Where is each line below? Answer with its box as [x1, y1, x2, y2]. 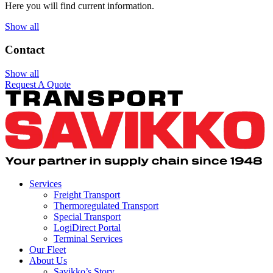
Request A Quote [5, 79, 71, 90]
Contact [5, 43, 44, 57]
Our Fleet [29, 244, 66, 255]
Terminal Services [54, 233, 122, 244]
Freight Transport [54, 190, 120, 200]
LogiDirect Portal [54, 222, 121, 233]
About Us [29, 255, 67, 266]
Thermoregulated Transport [54, 200, 158, 211]
